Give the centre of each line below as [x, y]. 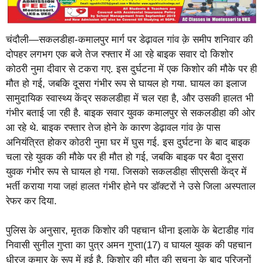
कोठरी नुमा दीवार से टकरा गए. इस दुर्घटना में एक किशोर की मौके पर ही [131, 69]
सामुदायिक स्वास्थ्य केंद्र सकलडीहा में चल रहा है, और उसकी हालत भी [130, 98]
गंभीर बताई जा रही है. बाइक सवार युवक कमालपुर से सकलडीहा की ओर [130, 113]
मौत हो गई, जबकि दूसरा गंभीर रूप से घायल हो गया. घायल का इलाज [126, 83]
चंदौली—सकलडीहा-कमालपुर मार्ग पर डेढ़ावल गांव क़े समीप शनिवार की [129, 39]
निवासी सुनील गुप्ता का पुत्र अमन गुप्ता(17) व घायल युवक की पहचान [129, 245]
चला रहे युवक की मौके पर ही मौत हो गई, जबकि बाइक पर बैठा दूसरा [125, 157]
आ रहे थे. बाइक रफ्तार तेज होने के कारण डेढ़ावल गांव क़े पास [113, 127]
